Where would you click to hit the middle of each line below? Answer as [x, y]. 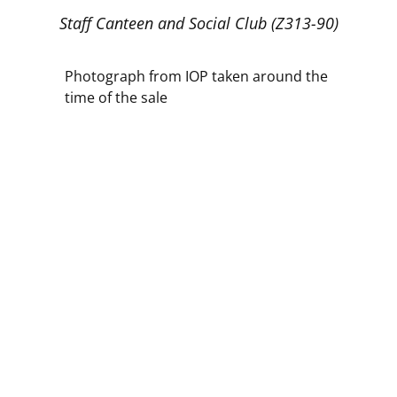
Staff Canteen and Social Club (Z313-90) [198, 23]
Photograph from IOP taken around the [196, 77]
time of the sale [116, 98]
